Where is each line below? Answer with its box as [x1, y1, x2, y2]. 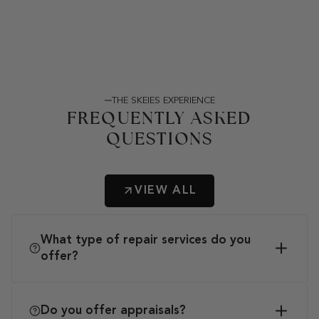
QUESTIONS [105, 127, 214, 150]
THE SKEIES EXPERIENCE [111, 95, 215, 105]
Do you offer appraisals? [41, 304, 186, 317]
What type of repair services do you [41, 234, 251, 246]
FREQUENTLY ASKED [67, 106, 252, 129]
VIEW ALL [135, 184, 197, 197]
